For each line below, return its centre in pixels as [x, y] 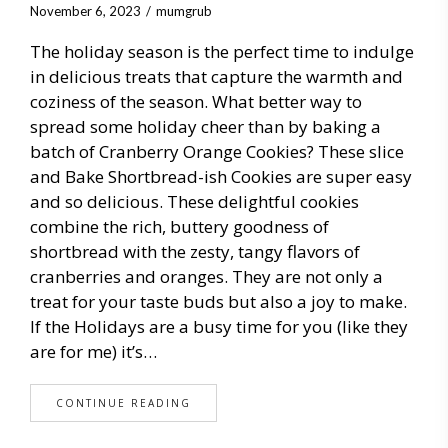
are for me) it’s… [93, 351]
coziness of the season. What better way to [196, 101]
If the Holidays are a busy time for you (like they [219, 326]
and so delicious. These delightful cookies [194, 201]
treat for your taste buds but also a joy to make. [218, 301]
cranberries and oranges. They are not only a [206, 276]
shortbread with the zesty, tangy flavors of [195, 251]
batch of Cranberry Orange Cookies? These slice [217, 151]
